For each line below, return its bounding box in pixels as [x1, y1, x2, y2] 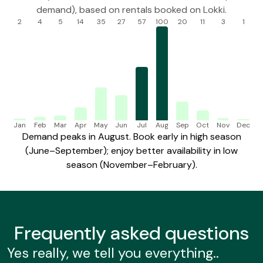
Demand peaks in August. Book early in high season [22, 130, 241, 143]
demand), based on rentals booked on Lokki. [36, 4, 227, 16]
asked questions [106, 221, 249, 246]
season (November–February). [66, 159, 197, 171]
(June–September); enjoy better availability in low [25, 144, 238, 157]
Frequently [14, 221, 106, 246]
